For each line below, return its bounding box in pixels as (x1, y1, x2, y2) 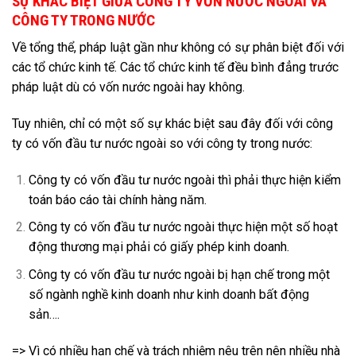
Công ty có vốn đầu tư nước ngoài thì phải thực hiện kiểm (28, 172, 341, 188)
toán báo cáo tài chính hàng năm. (28, 192, 207, 207)
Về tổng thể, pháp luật (12, 40, 133, 56)
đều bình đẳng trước (227, 60, 339, 75)
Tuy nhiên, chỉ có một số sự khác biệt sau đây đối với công (12, 115, 333, 131)
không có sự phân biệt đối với (181, 40, 344, 56)
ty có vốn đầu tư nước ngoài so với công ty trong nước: (12, 135, 315, 151)
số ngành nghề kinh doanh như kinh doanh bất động (28, 286, 309, 302)
